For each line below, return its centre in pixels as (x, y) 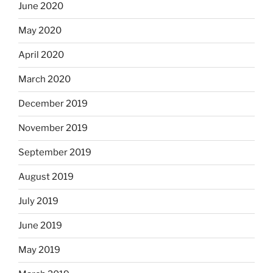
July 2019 (38, 201)
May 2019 (39, 250)
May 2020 (40, 31)
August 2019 (46, 177)
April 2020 (41, 55)
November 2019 (53, 128)
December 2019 (53, 104)
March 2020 (44, 80)
